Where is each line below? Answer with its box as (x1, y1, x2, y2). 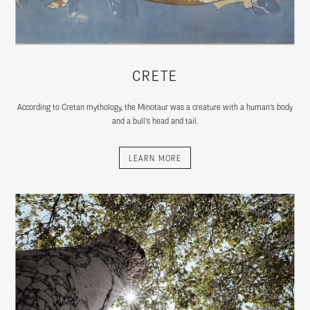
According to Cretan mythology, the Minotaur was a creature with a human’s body (17, 102, 293, 111)
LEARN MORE (128, 153, 182, 163)
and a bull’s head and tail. (112, 116, 198, 125)
